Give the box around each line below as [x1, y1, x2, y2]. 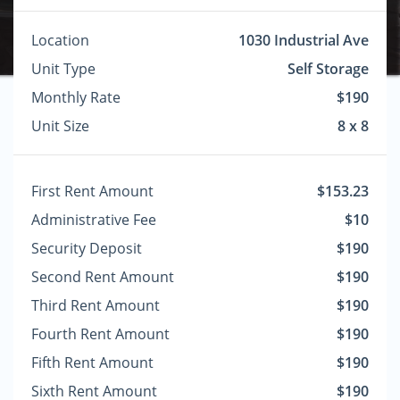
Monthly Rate [31, 87, 121, 107]
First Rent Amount [31, 181, 154, 201]
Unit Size [31, 116, 89, 136]
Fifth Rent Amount [31, 353, 154, 372]
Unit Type [31, 59, 96, 79]
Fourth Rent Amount [31, 324, 170, 344]
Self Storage [287, 59, 369, 79]
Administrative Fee [31, 210, 156, 229]
